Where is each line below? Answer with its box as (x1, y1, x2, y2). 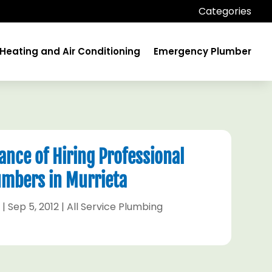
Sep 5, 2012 (8, 199, 59, 214)
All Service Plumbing (67, 199, 163, 214)
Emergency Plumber (154, 45, 252, 58)
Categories (199, 4, 252, 18)
